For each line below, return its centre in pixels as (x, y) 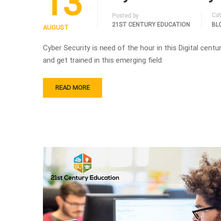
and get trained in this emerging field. (103, 60)
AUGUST (56, 27)
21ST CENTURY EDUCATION (151, 25)
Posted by (125, 16)
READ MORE (73, 88)
